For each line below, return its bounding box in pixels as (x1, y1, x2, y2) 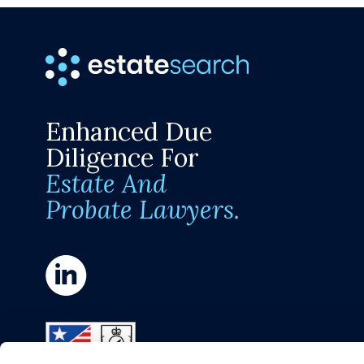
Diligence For (45, 141, 200, 173)
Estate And (45, 167, 167, 199)
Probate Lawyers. (45, 193, 240, 225)
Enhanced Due (45, 115, 213, 147)
